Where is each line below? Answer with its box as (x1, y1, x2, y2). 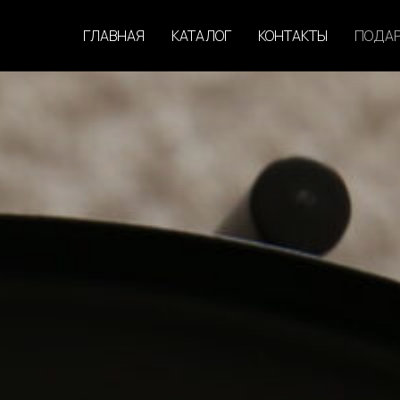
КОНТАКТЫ (258, 26, 328, 46)
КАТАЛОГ (171, 26, 231, 46)
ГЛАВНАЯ (83, 26, 145, 46)
